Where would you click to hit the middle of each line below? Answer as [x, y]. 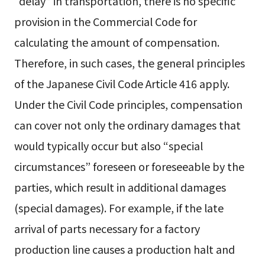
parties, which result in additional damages [120, 187]
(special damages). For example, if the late [119, 208]
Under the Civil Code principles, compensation [128, 104]
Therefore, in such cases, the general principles [129, 63]
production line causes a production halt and [124, 249]
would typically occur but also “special [108, 146]
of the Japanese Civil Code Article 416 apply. [122, 84]
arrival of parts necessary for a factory [107, 229]
